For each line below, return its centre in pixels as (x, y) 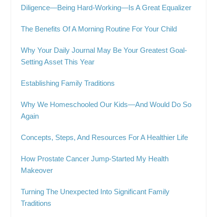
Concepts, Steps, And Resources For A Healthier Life (105, 138)
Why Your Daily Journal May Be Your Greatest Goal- (104, 50)
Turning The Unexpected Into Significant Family (95, 192)
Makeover (37, 170)
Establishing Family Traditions (68, 83)
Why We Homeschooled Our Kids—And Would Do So (106, 105)
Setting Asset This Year (58, 62)
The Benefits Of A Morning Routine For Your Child (99, 29)
